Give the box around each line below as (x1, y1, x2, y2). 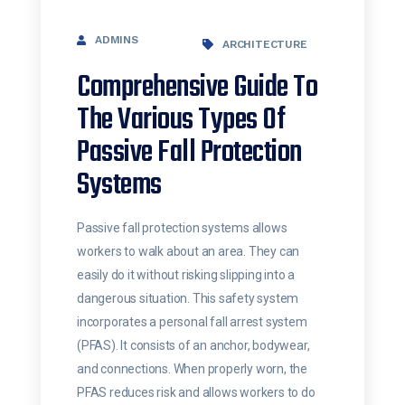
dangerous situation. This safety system (77, 291, 299, 306)
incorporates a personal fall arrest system (77, 315, 307, 330)
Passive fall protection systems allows (77, 221, 287, 236)
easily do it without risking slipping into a (77, 268, 296, 283)
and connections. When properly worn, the (77, 362, 308, 377)
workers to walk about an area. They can (77, 244, 300, 259)
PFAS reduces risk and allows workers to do (77, 385, 316, 400)
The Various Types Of (77, 98, 285, 145)
